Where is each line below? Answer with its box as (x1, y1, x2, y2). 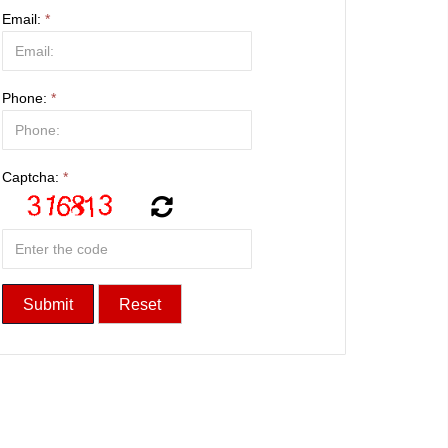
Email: (2, 11, 45, 28)
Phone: (2, 90, 51, 107)
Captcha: (2, 169, 63, 186)
